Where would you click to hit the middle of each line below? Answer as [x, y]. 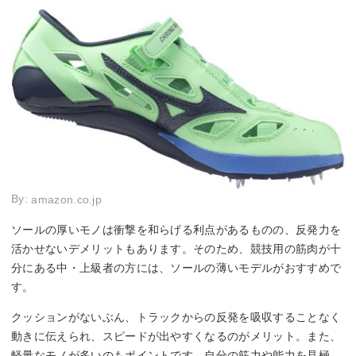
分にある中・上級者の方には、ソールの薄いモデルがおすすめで [176, 267]
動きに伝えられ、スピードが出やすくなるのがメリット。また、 [176, 336]
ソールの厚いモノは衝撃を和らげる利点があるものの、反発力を [176, 229]
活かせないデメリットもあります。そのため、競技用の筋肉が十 [176, 248]
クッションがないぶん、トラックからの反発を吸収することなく [176, 317]
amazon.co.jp [67, 199]
